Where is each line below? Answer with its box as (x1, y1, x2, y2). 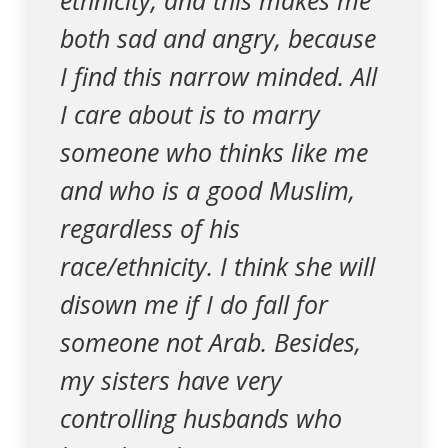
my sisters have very (60, 363, 282, 397)
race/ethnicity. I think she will (60, 249, 375, 283)
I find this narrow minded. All (60, 59, 377, 93)
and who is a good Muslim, (60, 173, 355, 207)
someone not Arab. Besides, (60, 325, 361, 359)
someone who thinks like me (60, 135, 368, 169)
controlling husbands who (60, 401, 342, 435)
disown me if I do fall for (60, 287, 328, 321)
